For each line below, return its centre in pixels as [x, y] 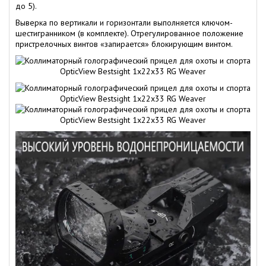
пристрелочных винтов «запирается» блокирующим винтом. [124, 44]
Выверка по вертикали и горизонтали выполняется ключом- [124, 23]
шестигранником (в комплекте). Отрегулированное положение [129, 34]
